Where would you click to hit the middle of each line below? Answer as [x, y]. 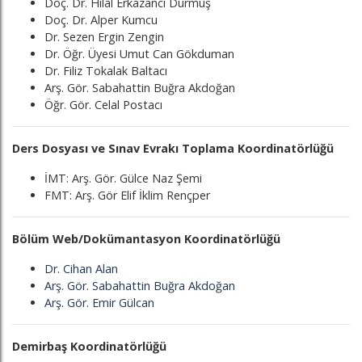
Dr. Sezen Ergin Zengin [104, 37]
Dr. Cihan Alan [81, 269]
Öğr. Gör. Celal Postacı [103, 105]
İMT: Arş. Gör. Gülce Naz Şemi [125, 178]
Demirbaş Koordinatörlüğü [89, 346]
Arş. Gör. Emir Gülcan [99, 303]
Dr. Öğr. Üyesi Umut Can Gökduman [139, 54]
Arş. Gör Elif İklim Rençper [143, 195]
